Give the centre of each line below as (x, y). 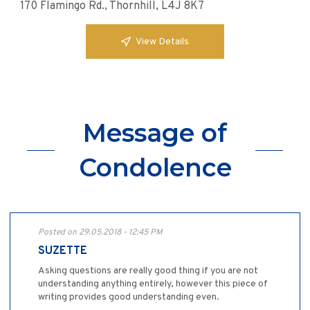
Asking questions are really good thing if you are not (148, 271)
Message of (155, 133)
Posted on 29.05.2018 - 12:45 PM (100, 233)
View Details (162, 42)
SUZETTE (63, 252)
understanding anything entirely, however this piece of (153, 284)
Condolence (155, 168)
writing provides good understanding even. (129, 298)
